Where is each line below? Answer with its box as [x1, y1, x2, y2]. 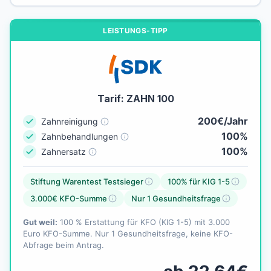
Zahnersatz [41, 146, 86, 157]
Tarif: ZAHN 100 [97, 93, 174, 105]
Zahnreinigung [41, 116, 98, 126]
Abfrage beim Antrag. [23, 240, 104, 250]
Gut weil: [23, 217, 57, 227]
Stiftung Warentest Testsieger [30, 177, 143, 187]
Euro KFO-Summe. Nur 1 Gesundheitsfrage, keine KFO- [23, 229, 233, 239]
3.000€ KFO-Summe [30, 194, 107, 204]
